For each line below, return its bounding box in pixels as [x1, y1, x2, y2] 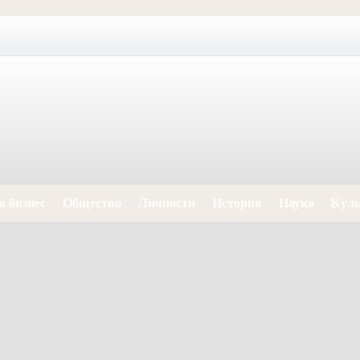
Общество [63, 196, 121, 210]
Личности [138, 196, 195, 210]
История [212, 196, 262, 210]
